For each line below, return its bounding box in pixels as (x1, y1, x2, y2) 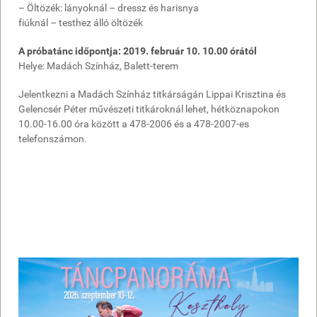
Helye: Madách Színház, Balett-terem (18, 60, 178, 71)
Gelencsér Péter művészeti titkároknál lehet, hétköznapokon (18, 103, 279, 115)
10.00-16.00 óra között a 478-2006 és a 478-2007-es (18, 118, 249, 129)
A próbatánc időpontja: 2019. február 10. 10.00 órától (18, 45, 257, 57)
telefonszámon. (18, 133, 87, 144)
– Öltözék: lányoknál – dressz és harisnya (18, 2, 199, 13)
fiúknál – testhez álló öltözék (18, 17, 143, 28)
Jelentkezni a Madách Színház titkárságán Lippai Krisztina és (18, 88, 286, 100)
